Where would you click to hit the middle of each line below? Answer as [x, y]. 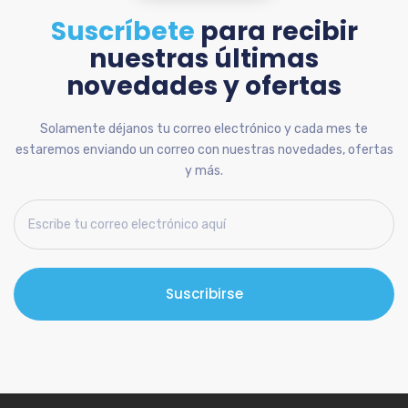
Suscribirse [204, 294]
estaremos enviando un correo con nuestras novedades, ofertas [204, 150]
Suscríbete [122, 31]
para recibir [276, 31]
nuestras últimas [204, 59]
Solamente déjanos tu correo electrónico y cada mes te [204, 129]
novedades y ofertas [204, 86]
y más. [204, 171]
